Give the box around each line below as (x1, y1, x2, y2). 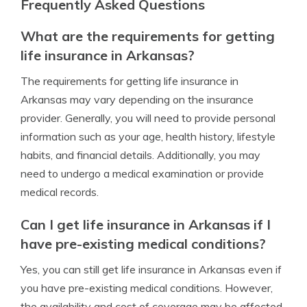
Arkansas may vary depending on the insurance (21, 93, 254, 106)
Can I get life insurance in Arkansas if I (21, 216, 271, 233)
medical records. (21, 185, 99, 199)
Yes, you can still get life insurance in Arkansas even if (21, 262, 282, 276)
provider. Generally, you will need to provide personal (21, 111, 275, 125)
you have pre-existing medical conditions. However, (21, 281, 273, 295)
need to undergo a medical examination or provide (21, 167, 264, 180)
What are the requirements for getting (21, 27, 275, 45)
